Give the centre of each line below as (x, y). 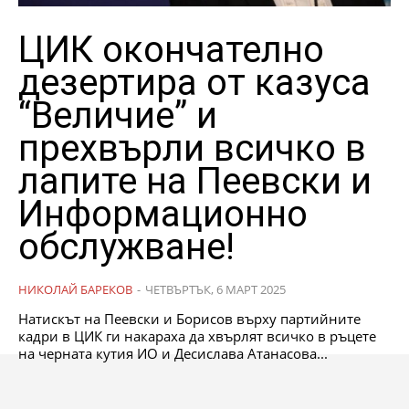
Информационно (163, 214)
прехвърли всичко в (192, 148)
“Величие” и (118, 115)
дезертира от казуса (194, 82)
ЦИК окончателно (171, 49)
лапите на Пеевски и (195, 181)
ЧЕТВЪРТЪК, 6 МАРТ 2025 (215, 289)
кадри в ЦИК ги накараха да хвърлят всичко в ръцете (197, 336)
